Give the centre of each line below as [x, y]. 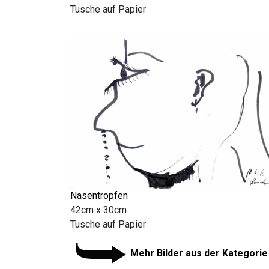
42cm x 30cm [98, 210]
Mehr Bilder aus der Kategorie [199, 253]
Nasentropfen [99, 195]
